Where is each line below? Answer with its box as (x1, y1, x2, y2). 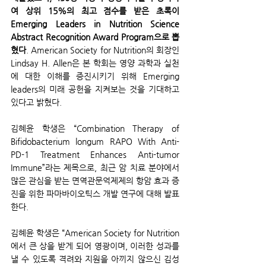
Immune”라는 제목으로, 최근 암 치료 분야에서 (11, 162, 179, 172)
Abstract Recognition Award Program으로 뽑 (11, 31, 179, 42)
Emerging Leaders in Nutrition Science (11, 18, 179, 28)
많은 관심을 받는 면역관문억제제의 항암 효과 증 (11, 175, 179, 185)
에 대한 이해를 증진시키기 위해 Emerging (11, 71, 179, 81)
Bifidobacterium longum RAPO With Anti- (11, 136, 179, 146)
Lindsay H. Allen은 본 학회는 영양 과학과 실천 (11, 58, 179, 68)
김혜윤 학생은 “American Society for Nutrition (11, 227, 179, 237)
